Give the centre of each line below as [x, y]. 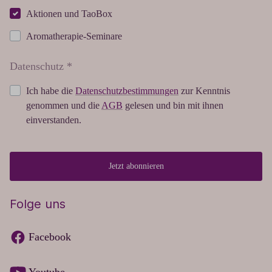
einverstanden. [54, 120]
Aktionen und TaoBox [69, 13]
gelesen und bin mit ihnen [173, 105]
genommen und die [64, 105]
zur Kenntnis [204, 90]
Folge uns [38, 204]
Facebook [50, 236]
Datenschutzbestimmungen [127, 90]
